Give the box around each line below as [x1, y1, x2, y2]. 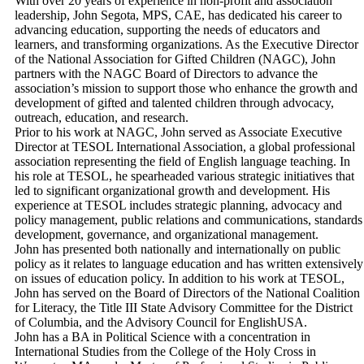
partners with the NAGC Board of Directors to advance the [15, 67, 318, 81]
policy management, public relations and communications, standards [15, 213, 362, 227]
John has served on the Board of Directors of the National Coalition [15, 286, 360, 301]
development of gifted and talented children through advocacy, [15, 96, 334, 110]
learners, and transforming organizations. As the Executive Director [15, 37, 358, 52]
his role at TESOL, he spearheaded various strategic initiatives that [15, 169, 354, 184]
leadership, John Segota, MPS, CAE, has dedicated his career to [15, 8, 342, 23]
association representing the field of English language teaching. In [15, 154, 350, 169]
